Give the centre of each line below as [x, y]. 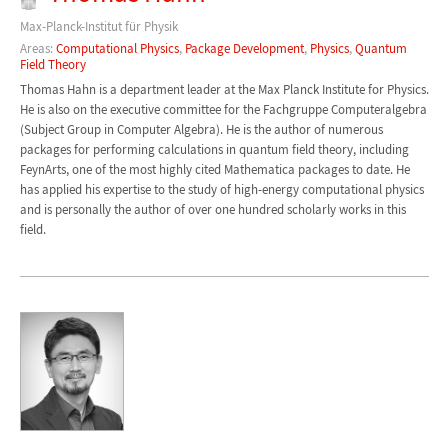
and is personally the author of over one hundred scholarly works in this [212, 209]
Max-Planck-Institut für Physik [98, 26]
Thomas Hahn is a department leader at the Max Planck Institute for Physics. [224, 89]
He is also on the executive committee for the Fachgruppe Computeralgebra [223, 109]
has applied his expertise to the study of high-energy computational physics [221, 189]
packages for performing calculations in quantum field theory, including [214, 149]
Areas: [37, 49]
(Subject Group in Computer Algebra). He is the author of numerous [201, 129]
